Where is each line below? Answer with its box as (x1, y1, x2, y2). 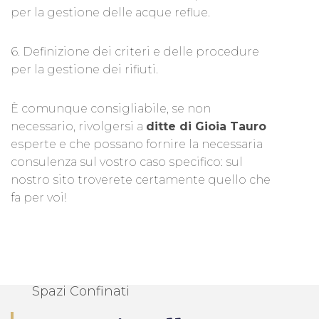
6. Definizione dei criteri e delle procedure (11, 45, 259, 59)
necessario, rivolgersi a (11, 120, 146, 134)
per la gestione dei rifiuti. (11, 63, 158, 77)
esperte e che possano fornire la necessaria (11, 137, 263, 152)
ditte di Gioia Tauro (146, 120, 266, 134)
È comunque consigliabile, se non (11, 102, 211, 116)
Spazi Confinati (32, 283, 130, 300)
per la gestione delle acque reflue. (11, 6, 210, 20)
